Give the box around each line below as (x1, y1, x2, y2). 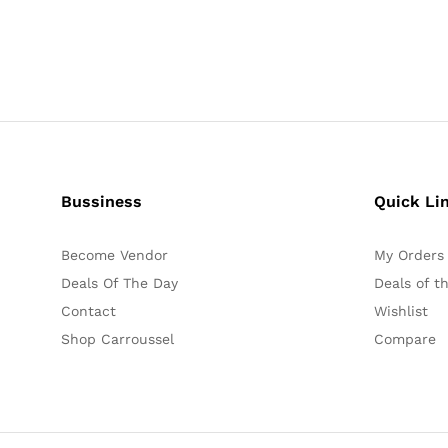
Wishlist (374, 302, 429, 319)
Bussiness (60, 191, 142, 211)
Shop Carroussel (60, 330, 174, 347)
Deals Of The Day (60, 274, 178, 291)
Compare (374, 330, 437, 347)
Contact (60, 302, 116, 319)
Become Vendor (60, 246, 168, 263)
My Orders (374, 246, 445, 263)
